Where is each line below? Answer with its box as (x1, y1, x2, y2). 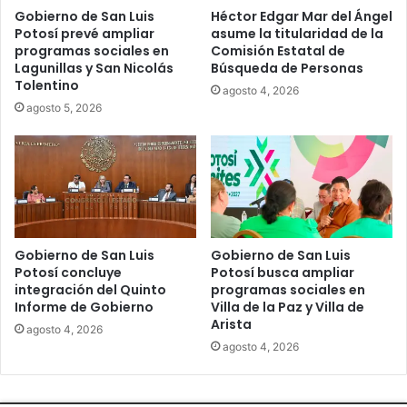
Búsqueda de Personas (211, 59, 363, 78)
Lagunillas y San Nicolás (15, 59, 174, 78)
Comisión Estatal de (211, 42, 345, 61)
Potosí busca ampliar (211, 263, 354, 283)
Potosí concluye (15, 263, 122, 283)
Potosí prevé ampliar (15, 25, 154, 44)
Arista (211, 315, 252, 334)
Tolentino (15, 76, 79, 95)
